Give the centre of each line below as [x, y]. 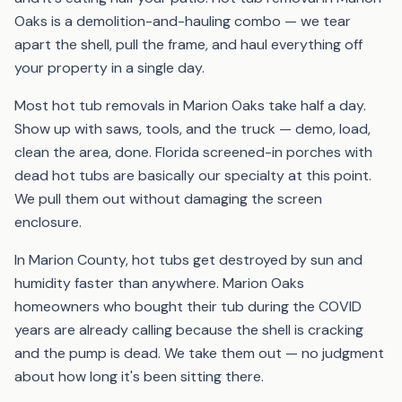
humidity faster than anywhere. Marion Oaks [159, 283]
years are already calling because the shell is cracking [189, 329]
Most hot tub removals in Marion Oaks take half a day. [190, 105]
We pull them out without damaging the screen [168, 198]
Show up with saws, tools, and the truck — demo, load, [192, 128]
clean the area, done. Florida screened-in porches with [193, 152]
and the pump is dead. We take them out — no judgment [199, 353]
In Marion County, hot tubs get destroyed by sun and [188, 259]
